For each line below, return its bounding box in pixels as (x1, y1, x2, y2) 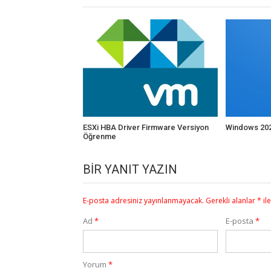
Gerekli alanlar (206, 195, 257, 206)
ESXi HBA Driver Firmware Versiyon (83, 123, 209, 132)
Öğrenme (83, 132, 116, 142)
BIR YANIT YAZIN (83, 162, 177, 177)
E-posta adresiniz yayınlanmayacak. (83, 195, 204, 206)
